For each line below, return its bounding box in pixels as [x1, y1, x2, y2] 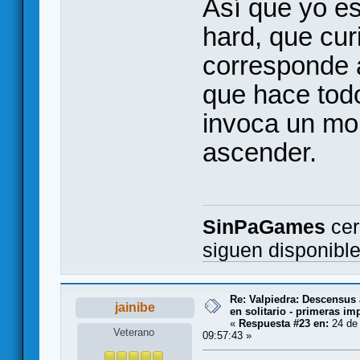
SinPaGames [202, 215, 325, 238]
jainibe [114, 300, 155, 314]
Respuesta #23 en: [239, 317, 329, 329]
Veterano [113, 326, 155, 339]
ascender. [202, 137, 317, 168]
